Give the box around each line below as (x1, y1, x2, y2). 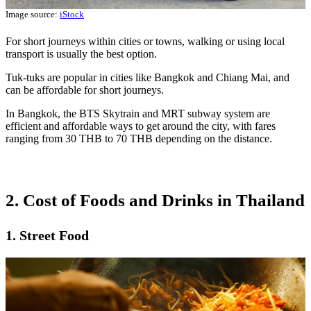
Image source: (6, 8, 60, 19)
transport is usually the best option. (6, 47, 160, 60)
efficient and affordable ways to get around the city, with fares (6, 119, 276, 132)
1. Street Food (6, 227, 89, 243)
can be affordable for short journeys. (6, 83, 164, 96)
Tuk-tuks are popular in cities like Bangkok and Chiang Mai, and (6, 71, 289, 83)
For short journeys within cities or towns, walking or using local (6, 35, 285, 47)
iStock (60, 8, 84, 19)
